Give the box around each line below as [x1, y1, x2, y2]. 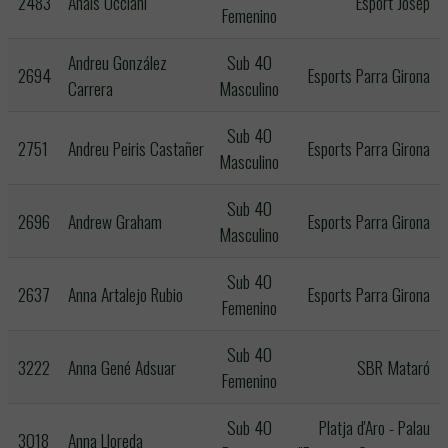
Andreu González [68, 49, 167, 75]
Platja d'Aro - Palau [319, 414, 430, 440]
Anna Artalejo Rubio [68, 281, 183, 307]
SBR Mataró [357, 354, 430, 380]
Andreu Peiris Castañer [68, 135, 204, 161]
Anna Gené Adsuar [68, 354, 176, 380]
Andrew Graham [68, 208, 162, 234]
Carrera [68, 75, 113, 101]
